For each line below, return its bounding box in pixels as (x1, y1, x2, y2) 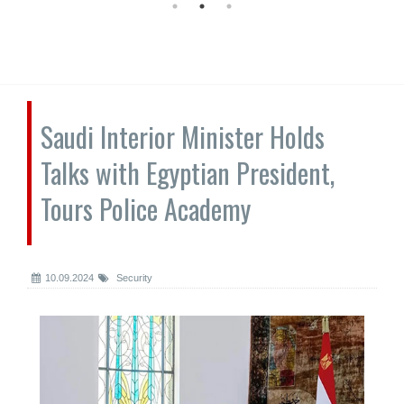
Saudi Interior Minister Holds (41, 116, 325, 157)
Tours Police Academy (41, 188, 251, 229)
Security (114, 272, 152, 283)
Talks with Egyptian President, (41, 152, 335, 193)
